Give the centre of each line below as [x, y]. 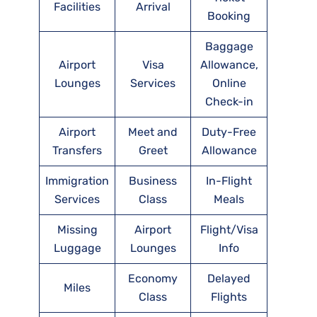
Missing [77, 230]
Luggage [77, 248]
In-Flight [229, 181]
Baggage [229, 47]
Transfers [77, 151]
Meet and [153, 132]
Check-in [229, 102]
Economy [153, 279]
